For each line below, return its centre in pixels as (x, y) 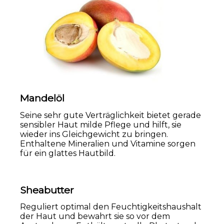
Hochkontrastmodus (164, 52)
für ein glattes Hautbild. (68, 153)
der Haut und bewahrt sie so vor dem (95, 216)
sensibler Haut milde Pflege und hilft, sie (101, 124)
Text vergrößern (58, 52)
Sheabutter (47, 190)
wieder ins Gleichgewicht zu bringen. (94, 134)
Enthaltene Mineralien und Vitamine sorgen (108, 143)
